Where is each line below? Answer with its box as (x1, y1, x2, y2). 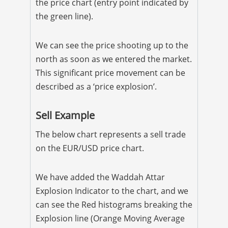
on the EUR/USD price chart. (36, 142, 144, 154)
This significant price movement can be (36, 67, 185, 78)
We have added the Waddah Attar (36, 171, 165, 183)
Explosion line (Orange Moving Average (36, 212, 185, 224)
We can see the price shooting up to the (36, 39, 188, 51)
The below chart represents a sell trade (36, 128, 186, 140)
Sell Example (36, 108, 95, 122)
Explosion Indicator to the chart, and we (36, 185, 188, 196)
